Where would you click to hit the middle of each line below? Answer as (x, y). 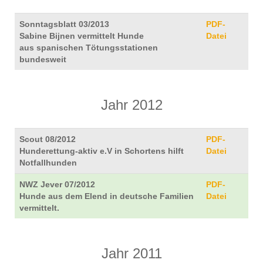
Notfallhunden (48, 163)
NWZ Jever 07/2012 (57, 184)
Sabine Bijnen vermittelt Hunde (82, 36)
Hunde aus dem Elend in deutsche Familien (107, 196)
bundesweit (43, 59)
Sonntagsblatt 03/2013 (64, 24)
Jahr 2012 (131, 105)
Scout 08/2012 (48, 139)
